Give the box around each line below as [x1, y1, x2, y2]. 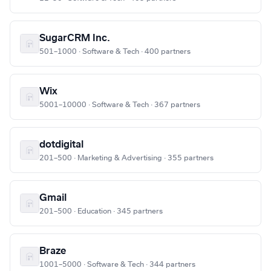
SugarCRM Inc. [39, 33, 110, 44]
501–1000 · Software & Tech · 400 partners [39, 48, 191, 56]
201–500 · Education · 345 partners [39, 207, 163, 215]
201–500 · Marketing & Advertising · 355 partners [39, 154, 214, 162]
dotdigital [39, 140, 83, 150]
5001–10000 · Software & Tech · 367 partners [39, 101, 200, 109]
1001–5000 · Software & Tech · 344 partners [39, 261, 195, 269]
